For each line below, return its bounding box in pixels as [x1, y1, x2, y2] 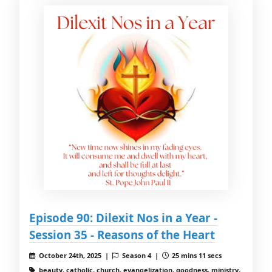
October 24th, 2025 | [36, 251, 112, 260]
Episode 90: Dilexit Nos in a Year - [29, 210, 217, 226]
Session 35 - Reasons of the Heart [29, 227, 215, 243]
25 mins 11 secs [170, 251, 222, 260]
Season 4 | [120, 251, 162, 260]
